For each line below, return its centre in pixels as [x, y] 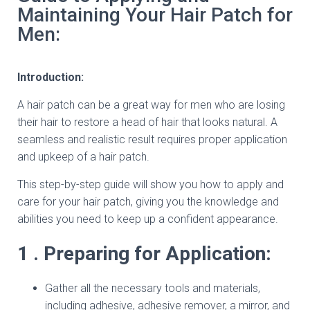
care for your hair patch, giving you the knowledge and [148, 202]
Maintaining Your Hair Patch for [155, 15]
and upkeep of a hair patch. [83, 157]
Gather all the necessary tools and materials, [153, 288]
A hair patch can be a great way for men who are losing [151, 105]
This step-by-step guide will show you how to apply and [151, 184]
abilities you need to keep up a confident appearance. [148, 219]
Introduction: [51, 77]
